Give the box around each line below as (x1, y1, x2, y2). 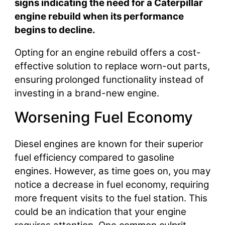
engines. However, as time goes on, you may (14, 165, 210, 177)
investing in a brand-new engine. (14, 87, 159, 99)
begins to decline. (14, 24, 95, 36)
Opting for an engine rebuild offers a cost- (14, 47, 201, 59)
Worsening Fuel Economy (14, 107, 193, 126)
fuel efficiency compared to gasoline (14, 151, 174, 163)
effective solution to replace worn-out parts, (14, 60, 210, 72)
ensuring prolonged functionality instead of (14, 74, 204, 86)
